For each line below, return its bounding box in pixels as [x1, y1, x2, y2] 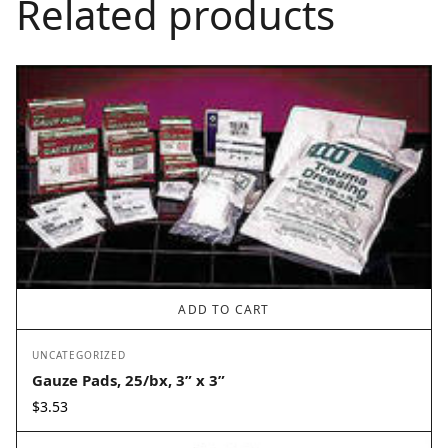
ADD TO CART [178, 301, 270, 319]
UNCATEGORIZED [32, 348, 126, 363]
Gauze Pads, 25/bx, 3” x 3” [32, 370, 225, 391]
